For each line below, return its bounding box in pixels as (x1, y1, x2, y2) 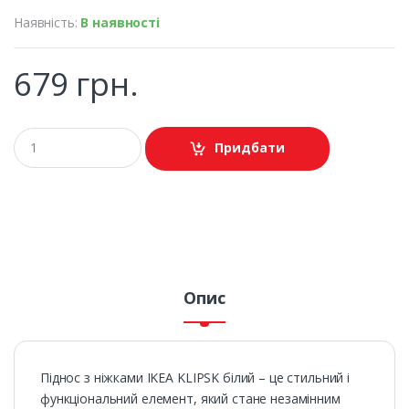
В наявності (80, 13, 160, 31)
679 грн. (14, 61, 139, 105)
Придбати (215, 139, 286, 157)
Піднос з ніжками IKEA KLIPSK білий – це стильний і (40, 369, 350, 387)
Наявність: (14, 13, 81, 31)
